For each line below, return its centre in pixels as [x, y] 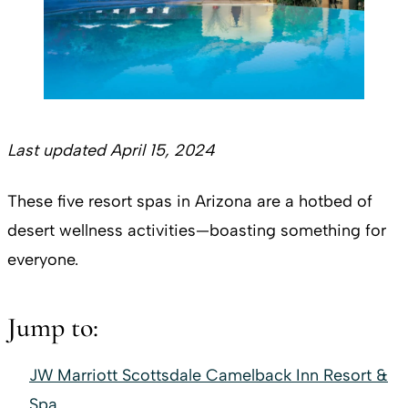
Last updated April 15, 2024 [111, 150]
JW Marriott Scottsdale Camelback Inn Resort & [209, 375]
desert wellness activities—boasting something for [197, 230]
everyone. [43, 259]
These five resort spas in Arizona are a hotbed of [190, 201]
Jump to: [53, 327]
